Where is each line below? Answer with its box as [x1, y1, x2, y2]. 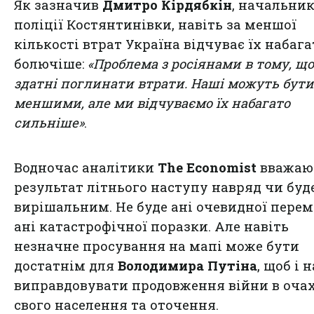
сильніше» [14, 114, 84, 131]
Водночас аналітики [14, 158, 158, 176]
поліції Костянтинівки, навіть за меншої [14, 15, 296, 33]
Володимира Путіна [118, 257, 257, 274]
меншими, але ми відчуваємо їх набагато [14, 94, 290, 111]
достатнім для [14, 257, 118, 274]
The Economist [158, 158, 257, 176]
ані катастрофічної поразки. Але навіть [14, 217, 289, 235]
